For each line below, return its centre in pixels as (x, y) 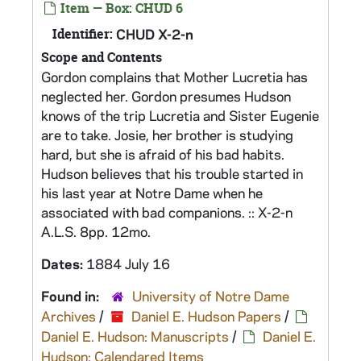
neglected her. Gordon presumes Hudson (166, 96)
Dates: (64, 263)
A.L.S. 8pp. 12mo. (96, 231)
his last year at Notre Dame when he (152, 193)
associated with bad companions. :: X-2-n (167, 212)
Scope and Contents (102, 57)
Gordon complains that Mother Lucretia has (174, 77)
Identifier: (83, 34)
